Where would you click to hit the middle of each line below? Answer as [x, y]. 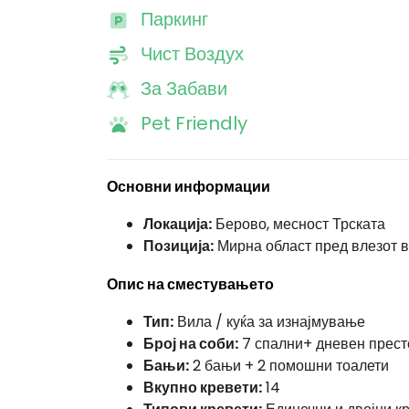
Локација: [178, 224]
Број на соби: [191, 344]
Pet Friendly [194, 123]
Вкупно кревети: [203, 388]
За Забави [184, 89]
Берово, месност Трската [299, 224]
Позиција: [178, 246]
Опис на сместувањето [190, 284]
